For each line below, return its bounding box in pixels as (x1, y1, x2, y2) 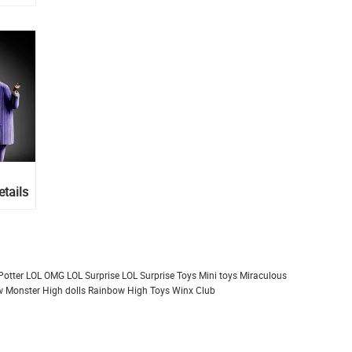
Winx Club (172, 284, 215, 297)
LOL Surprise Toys (122, 269, 196, 282)
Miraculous (240, 269, 287, 282)
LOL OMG (26, 269, 64, 282)
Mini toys (199, 269, 237, 282)
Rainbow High (88, 284, 148, 297)
